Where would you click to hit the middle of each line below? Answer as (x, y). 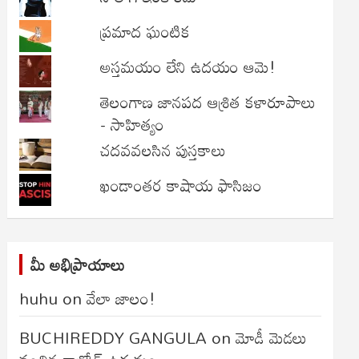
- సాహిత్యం (132, 124)
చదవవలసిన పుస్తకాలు (163, 150)
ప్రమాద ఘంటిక (145, 31)
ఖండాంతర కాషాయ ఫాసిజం (181, 185)
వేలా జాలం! (121, 298)
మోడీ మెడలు (272, 337)
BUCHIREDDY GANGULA (113, 337)
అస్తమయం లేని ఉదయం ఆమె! (188, 67)
